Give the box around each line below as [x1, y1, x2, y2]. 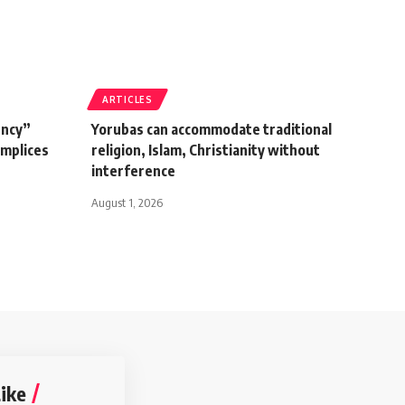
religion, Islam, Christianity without [91, 141, 320, 160]
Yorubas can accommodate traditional [91, 120, 332, 139]
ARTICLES [102, 94, 153, 106]
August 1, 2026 [91, 195, 163, 211]
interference [91, 162, 178, 181]
